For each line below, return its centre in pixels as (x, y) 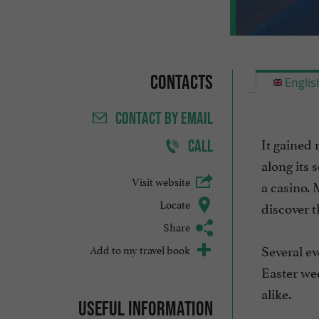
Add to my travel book (140, 249)
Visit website (161, 181)
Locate (174, 204)
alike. (276, 293)
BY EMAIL (188, 118)
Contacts (181, 82)
